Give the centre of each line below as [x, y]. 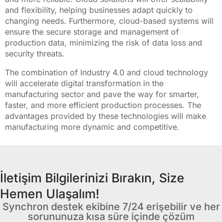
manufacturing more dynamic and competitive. [92, 127]
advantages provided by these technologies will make [106, 116]
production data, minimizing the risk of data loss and [104, 43]
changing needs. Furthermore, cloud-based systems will [109, 21]
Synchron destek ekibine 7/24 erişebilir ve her [111, 207]
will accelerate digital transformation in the [84, 83]
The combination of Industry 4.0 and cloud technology [107, 73]
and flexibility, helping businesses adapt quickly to [99, 10]
